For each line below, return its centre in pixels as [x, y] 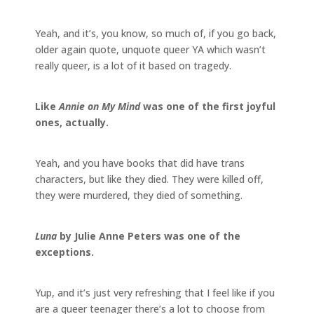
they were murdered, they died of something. [139, 195]
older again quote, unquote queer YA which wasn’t [150, 49]
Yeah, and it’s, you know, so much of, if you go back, [156, 33]
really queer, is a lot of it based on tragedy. [133, 65]
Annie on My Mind [100, 106]
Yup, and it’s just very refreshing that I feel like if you [155, 292]
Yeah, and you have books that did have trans [140, 163]
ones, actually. [72, 122]
